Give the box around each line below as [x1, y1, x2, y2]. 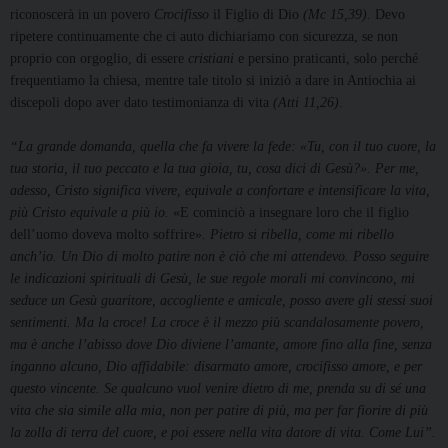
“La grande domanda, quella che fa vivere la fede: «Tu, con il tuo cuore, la [10, 139, 436, 155]
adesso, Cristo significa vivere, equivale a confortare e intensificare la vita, [10, 183, 430, 199]
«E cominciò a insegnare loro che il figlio [173, 205, 409, 221]
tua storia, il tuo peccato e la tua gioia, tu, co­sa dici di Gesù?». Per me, [10, 161, 419, 177]
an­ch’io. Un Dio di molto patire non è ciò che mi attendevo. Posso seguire [10, 249, 429, 265]
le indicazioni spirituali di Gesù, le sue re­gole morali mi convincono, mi [10, 271, 415, 287]
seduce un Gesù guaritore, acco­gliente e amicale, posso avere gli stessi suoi [10, 293, 433, 309]
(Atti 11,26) [273, 95, 339, 111]
